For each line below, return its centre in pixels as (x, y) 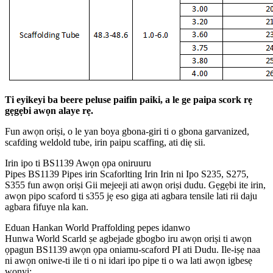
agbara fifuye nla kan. (47, 207)
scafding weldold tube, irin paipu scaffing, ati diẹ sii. (105, 142)
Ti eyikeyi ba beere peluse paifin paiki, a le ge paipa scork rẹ (129, 99)
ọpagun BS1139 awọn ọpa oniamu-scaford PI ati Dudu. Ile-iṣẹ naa (133, 249)
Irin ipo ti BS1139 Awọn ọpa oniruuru (78, 163)
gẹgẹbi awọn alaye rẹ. (49, 110)
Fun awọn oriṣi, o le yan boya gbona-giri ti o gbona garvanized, (127, 131)
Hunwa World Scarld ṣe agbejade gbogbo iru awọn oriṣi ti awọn (128, 238)
